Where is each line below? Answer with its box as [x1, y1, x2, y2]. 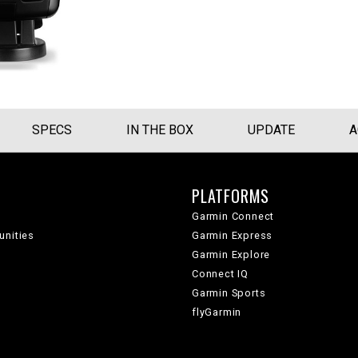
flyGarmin [192, 306, 242, 318]
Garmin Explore [192, 249, 271, 261]
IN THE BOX [126, 122, 193, 137]
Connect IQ [192, 268, 249, 280]
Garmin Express [192, 229, 273, 241]
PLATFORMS [192, 184, 270, 208]
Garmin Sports [192, 287, 266, 299]
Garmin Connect [192, 210, 275, 222]
